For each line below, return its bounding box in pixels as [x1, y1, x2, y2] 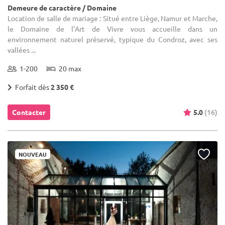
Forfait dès [12, 82, 51, 91]
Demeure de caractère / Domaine [8, 3, 117, 12]
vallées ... [8, 45, 36, 54]
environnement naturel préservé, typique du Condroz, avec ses [8, 34, 217, 44]
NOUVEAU [19, 150, 47, 158]
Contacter [12, 107, 46, 117]
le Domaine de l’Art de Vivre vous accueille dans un [8, 24, 217, 33]
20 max [56, 63, 81, 73]
